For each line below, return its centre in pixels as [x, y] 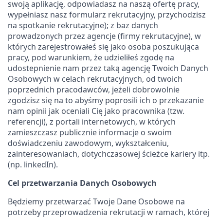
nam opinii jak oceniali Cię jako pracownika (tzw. [96, 111]
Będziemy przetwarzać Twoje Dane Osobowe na [96, 201]
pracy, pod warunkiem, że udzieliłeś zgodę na [91, 57]
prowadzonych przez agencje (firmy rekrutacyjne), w [104, 36]
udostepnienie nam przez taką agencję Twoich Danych [108, 68]
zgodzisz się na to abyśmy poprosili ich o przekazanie [106, 100]
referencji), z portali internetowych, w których [92, 122]
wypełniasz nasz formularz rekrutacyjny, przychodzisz [107, 15]
